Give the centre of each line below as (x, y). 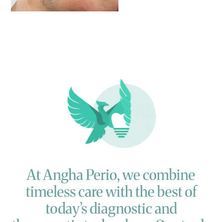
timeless (51, 192)
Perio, (103, 175)
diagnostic (121, 209)
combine (169, 175)
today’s (66, 209)
